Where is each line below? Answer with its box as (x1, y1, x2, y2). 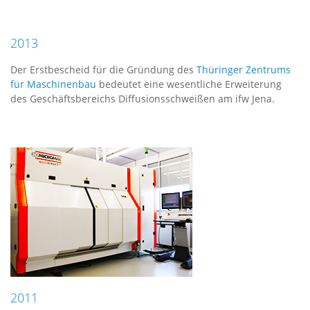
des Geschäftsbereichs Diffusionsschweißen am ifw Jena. (10, 92, 275, 105)
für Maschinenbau (10, 77, 96, 91)
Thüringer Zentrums (197, 63, 291, 76)
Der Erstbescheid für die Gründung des (10, 63, 197, 76)
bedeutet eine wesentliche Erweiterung (96, 77, 282, 91)
